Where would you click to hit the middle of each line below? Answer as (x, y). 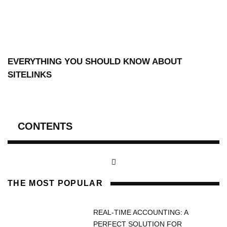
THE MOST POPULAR (55, 183)
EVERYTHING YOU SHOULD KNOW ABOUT (95, 62)
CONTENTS (45, 126)
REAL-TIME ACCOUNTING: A (141, 213)
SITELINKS (30, 75)
